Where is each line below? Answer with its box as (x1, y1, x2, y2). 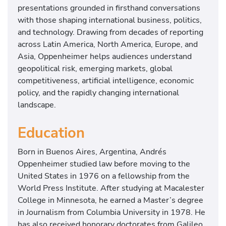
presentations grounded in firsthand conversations (18, 2, 200, 14)
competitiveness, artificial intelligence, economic (18, 75, 194, 87)
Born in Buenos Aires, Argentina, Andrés (18, 145, 166, 157)
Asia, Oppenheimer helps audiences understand (18, 50, 192, 63)
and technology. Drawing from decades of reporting (18, 26, 203, 38)
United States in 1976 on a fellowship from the (18, 169, 190, 182)
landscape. (18, 99, 56, 111)
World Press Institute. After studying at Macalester (18, 182, 204, 194)
